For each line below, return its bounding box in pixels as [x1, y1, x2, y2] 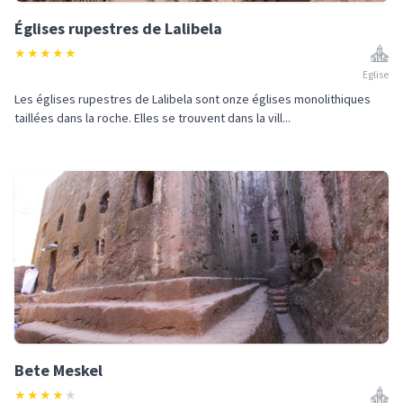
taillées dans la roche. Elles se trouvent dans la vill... [14, 110, 291, 126]
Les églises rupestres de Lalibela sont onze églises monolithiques [14, 91, 371, 107]
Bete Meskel [14, 360, 103, 381]
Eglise [363, 67, 389, 81]
